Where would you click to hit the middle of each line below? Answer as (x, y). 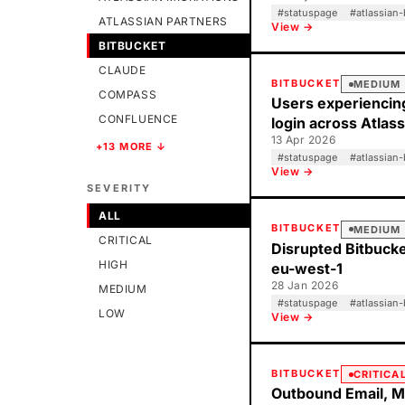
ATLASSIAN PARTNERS (163, 21)
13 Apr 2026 (303, 140)
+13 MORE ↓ (131, 146)
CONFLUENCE (138, 119)
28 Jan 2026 (305, 285)
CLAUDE (122, 70)
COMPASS (128, 94)
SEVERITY (119, 188)
